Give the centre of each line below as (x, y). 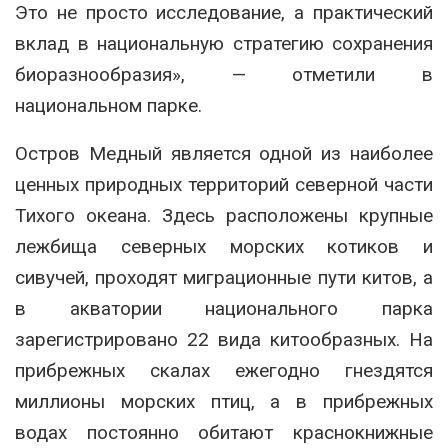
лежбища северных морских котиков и (224, 247)
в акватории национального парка (224, 309)
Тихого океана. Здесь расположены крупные (224, 216)
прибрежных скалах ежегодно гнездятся (224, 371)
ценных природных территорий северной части (224, 185)
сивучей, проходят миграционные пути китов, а (224, 278)
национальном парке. (108, 106)
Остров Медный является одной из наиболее (224, 154)
